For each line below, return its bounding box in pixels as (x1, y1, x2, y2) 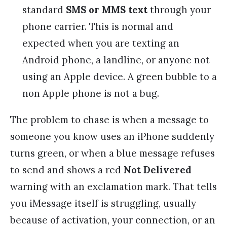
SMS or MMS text (66, 4, 147, 16)
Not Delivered (124, 164, 192, 176)
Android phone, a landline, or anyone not (22, 54, 210, 66)
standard (22, 4, 66, 16)
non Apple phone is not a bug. (22, 87, 159, 100)
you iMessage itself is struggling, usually (10, 197, 196, 210)
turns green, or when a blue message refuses (10, 147, 215, 160)
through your (147, 4, 211, 16)
